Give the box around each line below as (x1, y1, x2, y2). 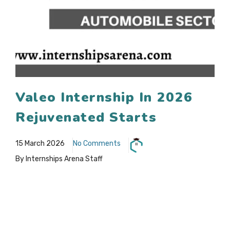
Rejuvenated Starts (15, 108, 157, 127)
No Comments (73, 139, 121, 148)
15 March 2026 (15, 139, 65, 148)
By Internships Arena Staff (15, 155, 103, 164)
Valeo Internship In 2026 (15, 88, 193, 107)
